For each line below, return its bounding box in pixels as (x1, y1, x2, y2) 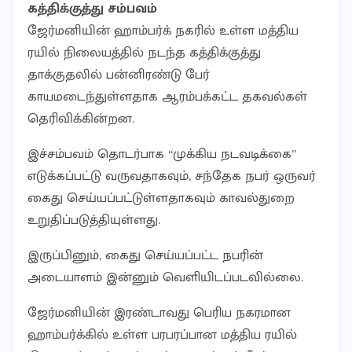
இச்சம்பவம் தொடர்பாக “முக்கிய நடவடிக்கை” (27, 142, 296, 165)
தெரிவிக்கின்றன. (27, 107, 134, 130)
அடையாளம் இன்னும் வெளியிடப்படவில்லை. (27, 266, 303, 288)
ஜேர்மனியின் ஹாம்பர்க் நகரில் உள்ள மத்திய (27, 19, 299, 42)
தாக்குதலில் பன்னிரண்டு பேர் (27, 63, 210, 86)
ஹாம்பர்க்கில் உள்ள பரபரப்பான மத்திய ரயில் (27, 323, 297, 346)
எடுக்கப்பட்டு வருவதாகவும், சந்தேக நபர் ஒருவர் (27, 164, 316, 187)
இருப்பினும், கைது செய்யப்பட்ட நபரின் (27, 244, 263, 266)
